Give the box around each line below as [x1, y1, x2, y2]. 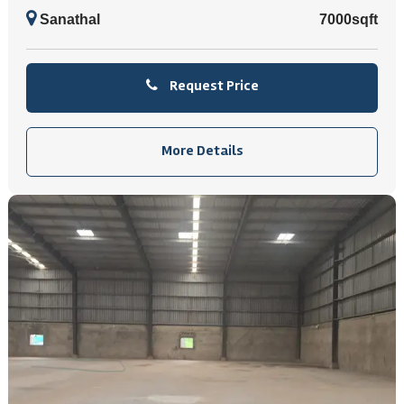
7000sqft [319, 12, 378, 27]
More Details [161, 142, 243, 160]
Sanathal [36, 12, 100, 27]
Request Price [166, 77, 259, 95]
